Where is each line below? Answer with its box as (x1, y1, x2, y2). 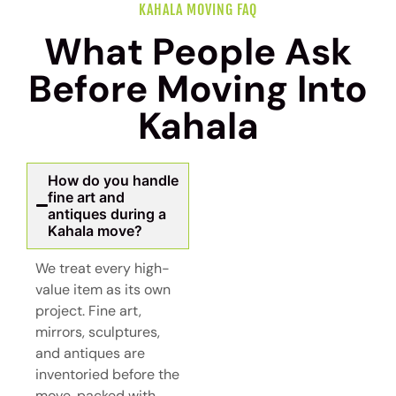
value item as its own (35, 279, 171, 299)
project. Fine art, (35, 301, 141, 320)
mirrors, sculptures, (35, 322, 160, 341)
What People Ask (44, 27, 352, 76)
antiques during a (48, 204, 167, 223)
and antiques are (35, 343, 145, 362)
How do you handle (48, 171, 179, 189)
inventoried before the (35, 364, 179, 384)
